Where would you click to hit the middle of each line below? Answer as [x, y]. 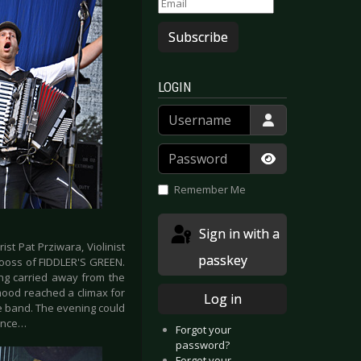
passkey [222, 260]
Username [183, 112]
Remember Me [210, 190]
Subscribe [198, 37]
